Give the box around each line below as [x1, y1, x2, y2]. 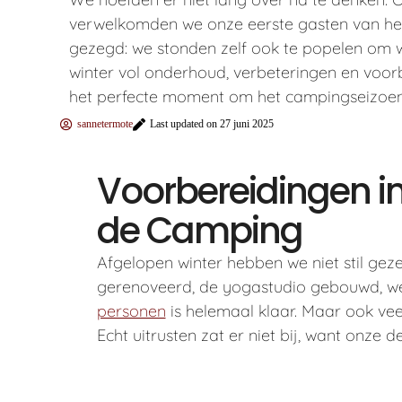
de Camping [96, 205, 302, 257]
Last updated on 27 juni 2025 [150, 118, 275, 131]
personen [96, 301, 166, 322]
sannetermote [77, 118, 134, 131]
